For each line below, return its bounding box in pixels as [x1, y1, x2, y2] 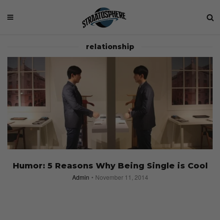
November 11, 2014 [95, 173, 148, 182]
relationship [86, 42, 134, 51]
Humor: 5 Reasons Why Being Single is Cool [12, 161, 208, 171]
